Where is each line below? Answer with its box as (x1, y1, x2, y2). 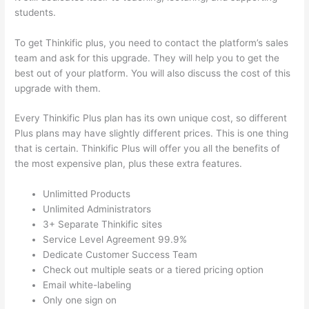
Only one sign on (43, 295, 117, 306)
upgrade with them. (14, 82, 101, 94)
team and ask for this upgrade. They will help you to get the (14, 52, 280, 63)
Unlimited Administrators (43, 203, 152, 215)
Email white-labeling (43, 279, 132, 291)
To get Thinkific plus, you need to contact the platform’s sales (14, 37, 289, 48)
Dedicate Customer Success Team (43, 249, 198, 261)
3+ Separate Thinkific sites (43, 219, 163, 230)
